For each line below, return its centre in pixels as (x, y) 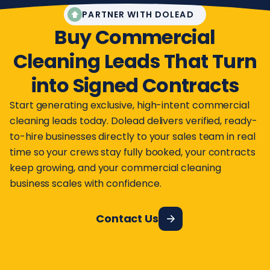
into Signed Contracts (135, 85)
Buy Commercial (135, 37)
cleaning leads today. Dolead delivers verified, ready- (133, 121)
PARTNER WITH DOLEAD (138, 14)
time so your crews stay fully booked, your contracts (133, 152)
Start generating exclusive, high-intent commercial (130, 105)
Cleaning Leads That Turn (135, 61)
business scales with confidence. (86, 183)
